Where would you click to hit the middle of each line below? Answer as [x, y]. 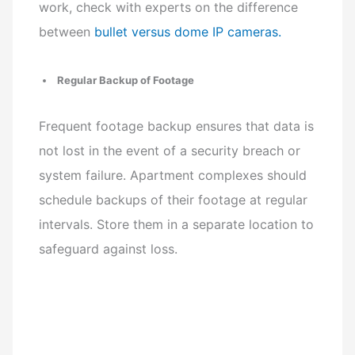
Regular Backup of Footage [126, 80]
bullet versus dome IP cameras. [188, 32]
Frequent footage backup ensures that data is [177, 126]
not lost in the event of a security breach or [170, 151]
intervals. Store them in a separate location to [177, 225]
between [67, 32]
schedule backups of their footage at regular [174, 200]
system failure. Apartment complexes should [173, 176]
